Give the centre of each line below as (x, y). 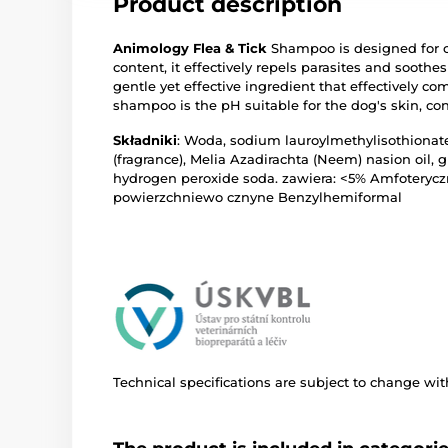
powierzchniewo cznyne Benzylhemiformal (257, 197)
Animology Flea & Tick (190, 48)
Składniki (145, 140)
